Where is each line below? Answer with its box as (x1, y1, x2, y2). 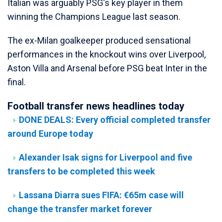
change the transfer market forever (7, 204, 152, 215)
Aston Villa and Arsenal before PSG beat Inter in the (7, 63, 207, 74)
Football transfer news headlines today (7, 100, 184, 112)
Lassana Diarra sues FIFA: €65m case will (19, 190, 184, 201)
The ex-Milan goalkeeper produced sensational (7, 35, 191, 46)
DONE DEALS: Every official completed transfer (19, 114, 211, 125)
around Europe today (7, 128, 93, 139)
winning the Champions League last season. (7, 11, 180, 22)
